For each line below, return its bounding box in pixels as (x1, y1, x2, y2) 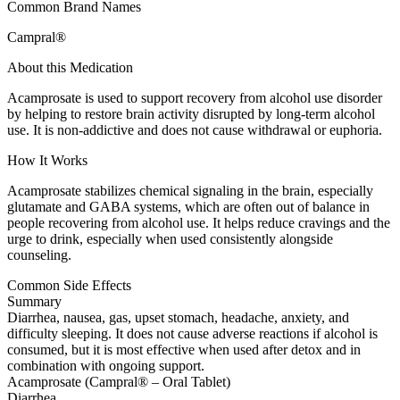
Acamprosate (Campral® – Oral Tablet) (7, 374, 230, 390)
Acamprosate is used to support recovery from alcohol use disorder (7, 90, 382, 106)
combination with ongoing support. (7, 358, 204, 374)
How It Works (7, 153, 87, 169)
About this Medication (7, 60, 133, 76)
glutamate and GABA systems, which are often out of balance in (7, 199, 370, 215)
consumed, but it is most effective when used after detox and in (7, 342, 361, 358)
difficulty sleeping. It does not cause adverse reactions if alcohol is (7, 326, 378, 342)
